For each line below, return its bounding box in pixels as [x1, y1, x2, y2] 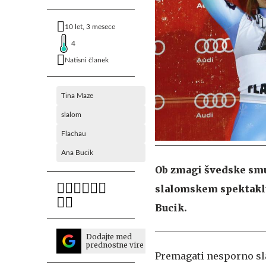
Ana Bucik [61, 149, 93, 156]
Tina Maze [61, 92, 93, 99]
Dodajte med [86, 232, 132, 241]
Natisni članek [65, 56, 109, 64]
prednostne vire [86, 240, 144, 249]
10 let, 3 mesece [65, 23, 115, 30]
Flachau [61, 130, 86, 137]
